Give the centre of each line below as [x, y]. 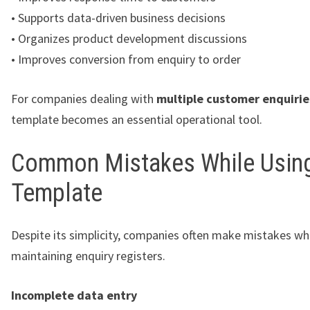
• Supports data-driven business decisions [118, 17]
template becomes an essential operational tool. [137, 119]
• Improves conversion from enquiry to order [126, 59]
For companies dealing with [84, 98]
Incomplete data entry [74, 295]
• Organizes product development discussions [129, 38]
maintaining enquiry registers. [88, 255]
